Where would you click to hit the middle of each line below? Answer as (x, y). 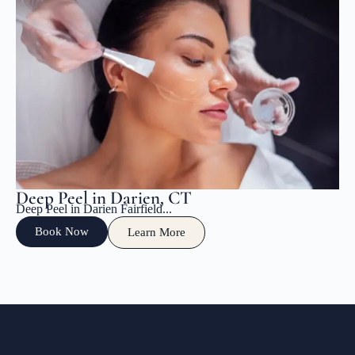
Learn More (157, 232)
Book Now (62, 231)
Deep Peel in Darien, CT (104, 198)
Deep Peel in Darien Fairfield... (94, 209)
